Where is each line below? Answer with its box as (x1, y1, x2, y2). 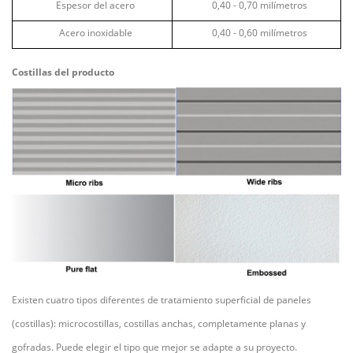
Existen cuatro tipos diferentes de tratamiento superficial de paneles (12, 292, 311, 307)
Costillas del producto (12, 65, 114, 79)
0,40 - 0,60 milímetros (212, 25, 307, 39)
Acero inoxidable (58, 25, 132, 39)
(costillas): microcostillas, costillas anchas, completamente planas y (12, 316, 306, 330)
